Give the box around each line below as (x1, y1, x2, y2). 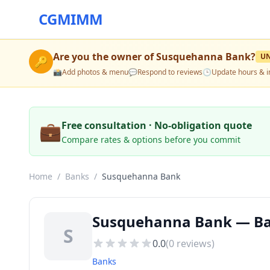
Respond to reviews (137, 67, 202, 77)
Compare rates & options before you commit (61, 134, 240, 145)
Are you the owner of (53, 50, 156, 63)
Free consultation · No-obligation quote (61, 119, 252, 132)
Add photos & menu (62, 67, 128, 77)
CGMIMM (39, 9, 103, 29)
